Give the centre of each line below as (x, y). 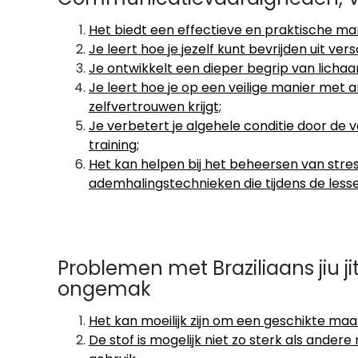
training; (114, 145)
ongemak (104, 289)
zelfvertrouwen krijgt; (155, 107)
